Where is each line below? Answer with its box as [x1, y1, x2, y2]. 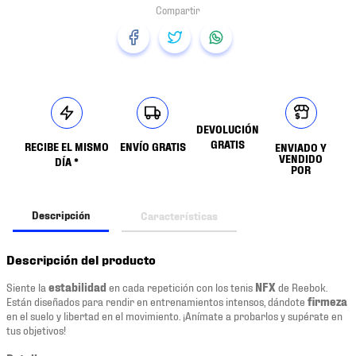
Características [141, 208, 218, 222]
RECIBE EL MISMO [24, 140, 109, 153]
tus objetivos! [6, 323, 66, 337]
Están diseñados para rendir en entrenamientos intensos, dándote [6, 294, 308, 308]
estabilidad [48, 280, 106, 294]
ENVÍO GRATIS [119, 140, 186, 153]
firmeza [308, 294, 347, 308]
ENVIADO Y [275, 141, 327, 154]
